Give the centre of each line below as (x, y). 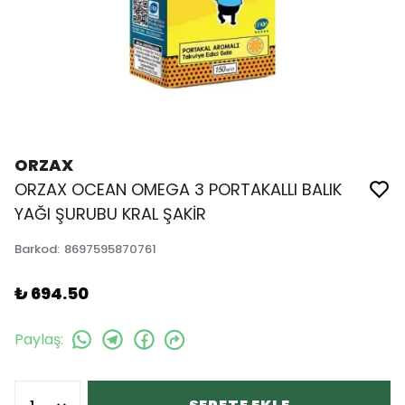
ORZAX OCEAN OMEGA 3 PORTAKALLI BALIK (178, 189)
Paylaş (38, 339)
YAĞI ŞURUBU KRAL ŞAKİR (110, 214)
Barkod (36, 249)
